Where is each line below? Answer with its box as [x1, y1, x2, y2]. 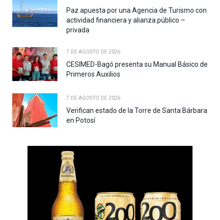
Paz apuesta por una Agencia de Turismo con [66, 6, 207, 15]
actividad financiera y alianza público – [66, 16, 185, 25]
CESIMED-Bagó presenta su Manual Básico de [66, 60, 208, 69]
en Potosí [66, 116, 95, 125]
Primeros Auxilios [66, 70, 120, 79]
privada [66, 26, 89, 34]
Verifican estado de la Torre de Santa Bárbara [66, 107, 207, 115]
